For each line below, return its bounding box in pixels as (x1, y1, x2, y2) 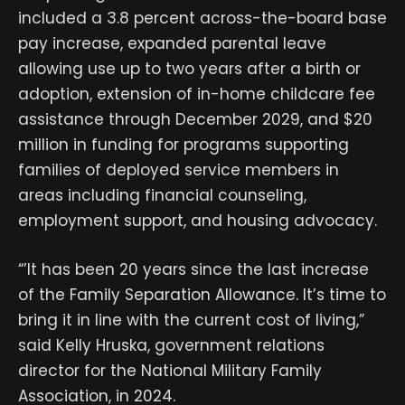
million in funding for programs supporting (18, 134, 349, 156)
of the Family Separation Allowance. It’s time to (18, 284, 386, 306)
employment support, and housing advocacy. (18, 210, 377, 232)
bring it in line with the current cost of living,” (18, 309, 364, 332)
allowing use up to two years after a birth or (18, 58, 361, 80)
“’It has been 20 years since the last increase (18, 259, 369, 281)
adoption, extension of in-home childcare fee (18, 83, 375, 106)
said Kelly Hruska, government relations (18, 334, 325, 357)
